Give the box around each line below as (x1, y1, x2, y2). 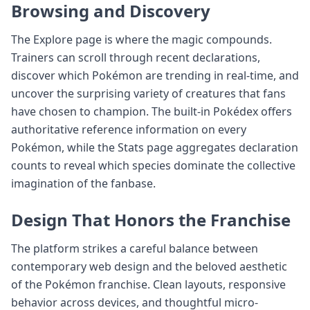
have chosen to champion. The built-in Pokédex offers (11, 103, 292, 119)
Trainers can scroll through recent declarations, (11, 49, 260, 65)
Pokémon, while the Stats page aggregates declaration (11, 139, 298, 155)
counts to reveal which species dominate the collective (11, 157, 295, 173)
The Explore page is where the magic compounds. (11, 31, 272, 47)
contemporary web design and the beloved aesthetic (11, 258, 287, 274)
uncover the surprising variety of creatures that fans (11, 85, 286, 101)
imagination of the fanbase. (11, 175, 156, 191)
